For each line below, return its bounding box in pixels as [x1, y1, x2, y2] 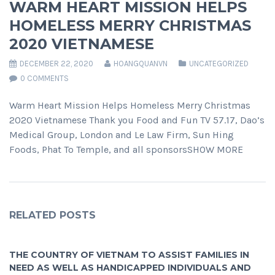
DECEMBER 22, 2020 [18, 59, 93, 69]
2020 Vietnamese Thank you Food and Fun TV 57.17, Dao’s [9, 114, 265, 126]
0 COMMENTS [20, 74, 69, 83]
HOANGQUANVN [112, 59, 168, 69]
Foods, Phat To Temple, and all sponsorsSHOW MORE [9, 144, 243, 156]
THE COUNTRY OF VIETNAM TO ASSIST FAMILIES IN [9, 249, 249, 261]
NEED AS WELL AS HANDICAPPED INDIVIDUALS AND [9, 262, 251, 274]
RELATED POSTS [9, 209, 96, 222]
